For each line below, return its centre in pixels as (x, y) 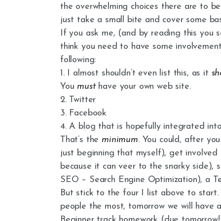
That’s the (81, 140)
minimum (120, 140)
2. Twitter (78, 100)
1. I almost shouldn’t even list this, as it (136, 74)
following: (78, 60)
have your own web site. (143, 87)
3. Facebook (84, 113)
